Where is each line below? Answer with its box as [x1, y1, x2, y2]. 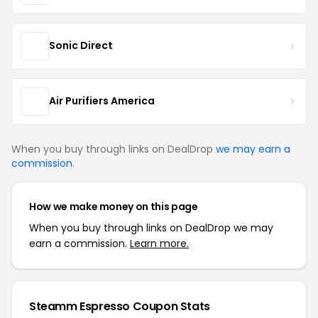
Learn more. [130, 236, 189, 251]
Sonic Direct [49, 38, 113, 53]
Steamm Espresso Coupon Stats [29, 297, 210, 314]
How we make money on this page [29, 199, 198, 214]
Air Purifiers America [49, 94, 155, 109]
